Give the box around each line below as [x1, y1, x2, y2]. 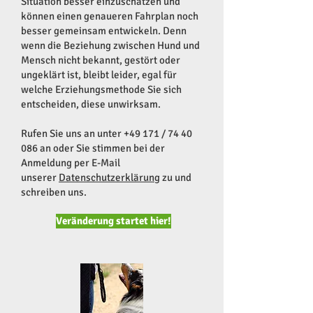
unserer [21, 171, 59, 184]
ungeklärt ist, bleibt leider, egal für [21, 68, 177, 81]
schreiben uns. [21, 186, 87, 198]
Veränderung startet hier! [56, 214, 171, 227]
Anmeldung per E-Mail [21, 156, 120, 169]
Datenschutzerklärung [59, 171, 160, 184]
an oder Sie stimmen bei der [38, 142, 165, 154]
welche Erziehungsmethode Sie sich [21, 83, 182, 96]
